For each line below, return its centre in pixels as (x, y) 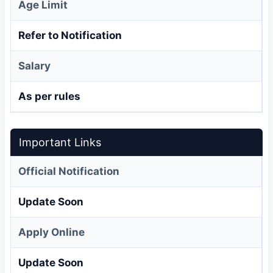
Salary (34, 66)
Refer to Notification (70, 35)
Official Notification (69, 171)
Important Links (60, 142)
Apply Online (51, 232)
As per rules (49, 96)
